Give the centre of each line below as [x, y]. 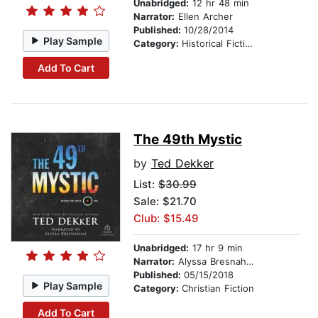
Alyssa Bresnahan [210, 262]
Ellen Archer [204, 17]
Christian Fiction [218, 289]
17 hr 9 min [216, 248]
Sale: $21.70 [165, 202]
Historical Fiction [213, 44]
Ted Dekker [182, 164]
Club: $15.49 [166, 219]
